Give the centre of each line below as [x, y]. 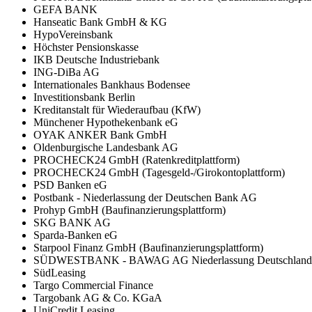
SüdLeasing [60, 272]
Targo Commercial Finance [93, 285]
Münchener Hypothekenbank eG [106, 122]
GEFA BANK [65, 9]
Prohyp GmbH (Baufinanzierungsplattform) [130, 210]
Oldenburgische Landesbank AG [106, 147]
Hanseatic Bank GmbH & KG [100, 22]
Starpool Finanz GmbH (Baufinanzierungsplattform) [148, 247]
